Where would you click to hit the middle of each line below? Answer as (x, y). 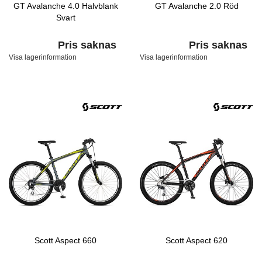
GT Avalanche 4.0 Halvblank (65, 6)
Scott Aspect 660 (65, 240)
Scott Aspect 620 (196, 240)
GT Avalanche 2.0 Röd (196, 6)
